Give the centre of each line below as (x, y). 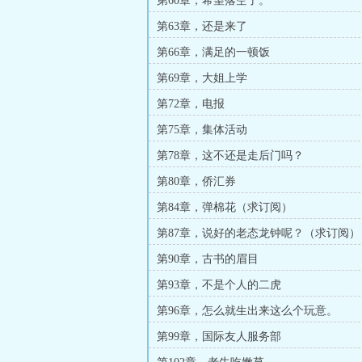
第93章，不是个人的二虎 (219, 285)
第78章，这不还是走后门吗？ (230, 156)
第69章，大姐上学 (202, 78)
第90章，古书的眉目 (208, 259)
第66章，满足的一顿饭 (213, 52)
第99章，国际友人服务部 (219, 337)
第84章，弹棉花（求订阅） (225, 207)
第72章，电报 (191, 104)
